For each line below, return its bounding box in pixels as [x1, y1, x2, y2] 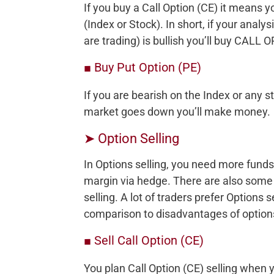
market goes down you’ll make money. [84, 105, 270, 118]
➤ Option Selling [84, 130, 179, 146]
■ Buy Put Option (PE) [84, 59, 201, 75]
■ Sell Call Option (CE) [84, 232, 204, 248]
